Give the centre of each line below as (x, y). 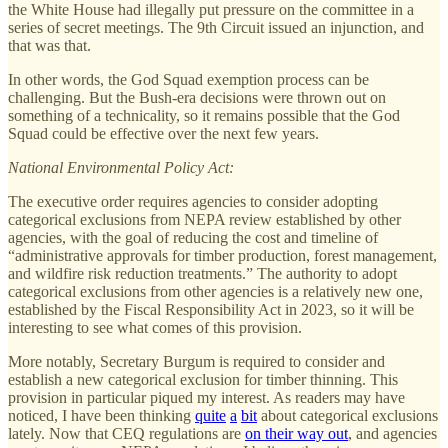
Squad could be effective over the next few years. (163, 133)
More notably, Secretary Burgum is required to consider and (196, 361)
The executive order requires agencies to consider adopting (193, 201)
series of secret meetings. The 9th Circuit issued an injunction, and (216, 27)
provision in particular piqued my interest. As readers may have (206, 397)
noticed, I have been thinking (101, 415)
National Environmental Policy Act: (121, 167)
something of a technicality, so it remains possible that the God (204, 115)
